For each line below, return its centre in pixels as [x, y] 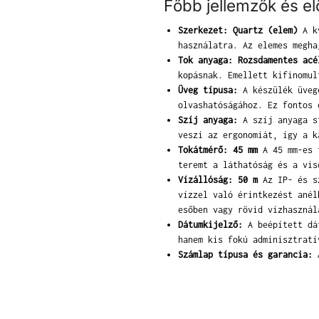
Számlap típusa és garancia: [245, 254]
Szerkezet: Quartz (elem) [237, 30]
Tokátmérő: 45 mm [218, 150]
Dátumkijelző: [210, 224]
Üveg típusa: [208, 90]
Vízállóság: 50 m [218, 179]
